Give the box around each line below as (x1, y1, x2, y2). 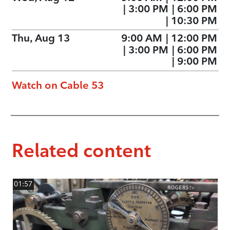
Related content (11, 139, 151, 162)
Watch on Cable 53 (11, 79, 104, 91)
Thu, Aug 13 (11, 32, 70, 45)
